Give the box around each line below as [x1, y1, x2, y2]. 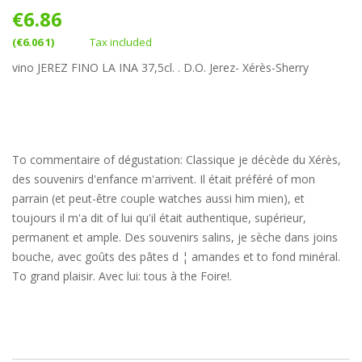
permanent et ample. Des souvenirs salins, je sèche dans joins [12, 229, 338, 246]
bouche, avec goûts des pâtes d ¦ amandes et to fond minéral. [12, 249, 340, 265]
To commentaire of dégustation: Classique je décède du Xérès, [12, 152, 341, 168]
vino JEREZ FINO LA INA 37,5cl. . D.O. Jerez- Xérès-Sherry [12, 60, 315, 76]
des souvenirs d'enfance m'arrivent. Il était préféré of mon [12, 171, 315, 187]
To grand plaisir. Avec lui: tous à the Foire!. [12, 268, 232, 284]
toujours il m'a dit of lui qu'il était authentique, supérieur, [12, 210, 306, 226]
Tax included [90, 35, 152, 50]
